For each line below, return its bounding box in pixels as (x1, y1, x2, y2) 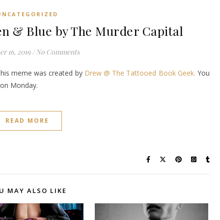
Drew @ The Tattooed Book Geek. (84, 68, 195, 78)
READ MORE (5, 116, 49, 125)
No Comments (36, 47, 80, 56)
